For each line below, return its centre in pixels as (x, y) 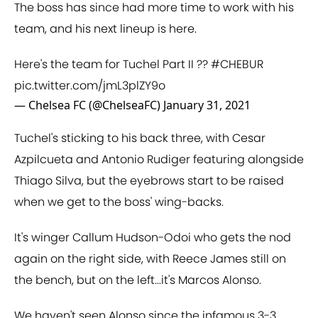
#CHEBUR (237, 65)
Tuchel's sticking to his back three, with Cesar (140, 138)
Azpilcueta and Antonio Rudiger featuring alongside (159, 160)
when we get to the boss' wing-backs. (119, 202)
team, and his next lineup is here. (105, 29)
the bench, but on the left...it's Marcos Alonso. (138, 280)
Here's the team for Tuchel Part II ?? (113, 65)
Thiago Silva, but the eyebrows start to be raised (149, 181)
